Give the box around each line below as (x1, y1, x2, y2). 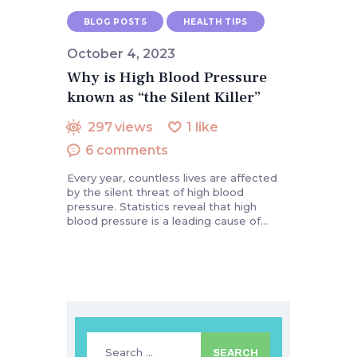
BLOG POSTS (83, 16, 147, 27)
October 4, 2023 (67, 46, 175, 62)
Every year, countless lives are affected (67, 171, 277, 185)
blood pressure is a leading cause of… (67, 214, 268, 228)
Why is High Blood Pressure (67, 67, 267, 88)
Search (87, 333, 124, 347)
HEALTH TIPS (183, 16, 248, 27)
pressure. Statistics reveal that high (67, 200, 257, 214)
